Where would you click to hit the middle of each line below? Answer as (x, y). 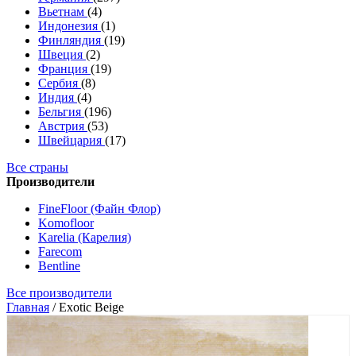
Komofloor (66, 223)
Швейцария (72, 140)
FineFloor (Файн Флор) (99, 209)
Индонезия (70, 26)
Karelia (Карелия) (85, 237)
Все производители (59, 293)
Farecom (60, 252)
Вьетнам (63, 12)
